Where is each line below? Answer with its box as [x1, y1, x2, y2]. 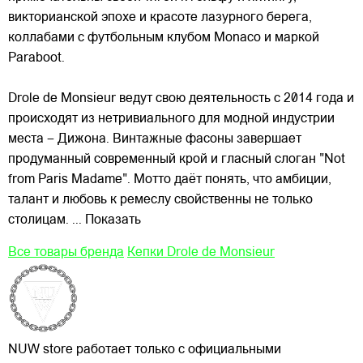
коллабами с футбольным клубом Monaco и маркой [8, 32, 319, 45]
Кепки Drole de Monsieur [127, 246, 275, 260]
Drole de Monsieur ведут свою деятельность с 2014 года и [8, 92, 354, 106]
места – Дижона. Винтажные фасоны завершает [8, 133, 301, 147]
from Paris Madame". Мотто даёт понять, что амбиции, [8, 173, 331, 187]
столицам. [8, 214, 69, 228]
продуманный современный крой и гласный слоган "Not [8, 153, 345, 167]
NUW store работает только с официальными [8, 344, 281, 357]
